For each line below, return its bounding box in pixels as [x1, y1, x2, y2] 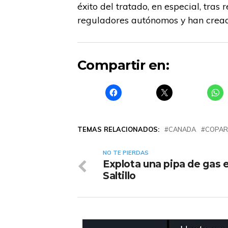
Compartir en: [77, 56, 169, 73]
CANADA [168, 125, 196, 133]
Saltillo [103, 169, 136, 182]
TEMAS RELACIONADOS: [77, 125, 159, 133]
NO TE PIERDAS [103, 149, 149, 156]
